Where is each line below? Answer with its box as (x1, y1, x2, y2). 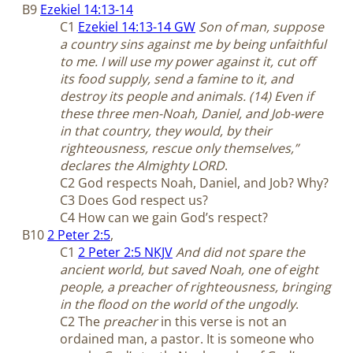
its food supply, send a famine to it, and (60, 70, 293, 88)
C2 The (60, 313, 103, 331)
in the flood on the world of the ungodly (60, 295, 295, 314)
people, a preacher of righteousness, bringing (60, 278, 331, 296)
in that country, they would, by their (60, 122, 272, 140)
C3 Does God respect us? (60, 191, 208, 210)
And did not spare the (176, 243, 305, 262)
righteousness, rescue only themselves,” (60, 139, 299, 158)
